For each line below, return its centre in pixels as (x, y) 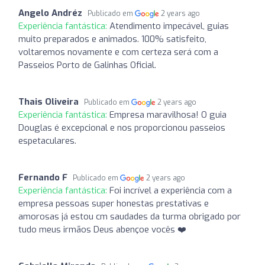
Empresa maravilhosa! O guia (168, 114)
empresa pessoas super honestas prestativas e (114, 203)
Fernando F (43, 177)
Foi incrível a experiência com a (171, 190)
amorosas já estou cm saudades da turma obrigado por (130, 216)
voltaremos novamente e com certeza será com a (118, 52)
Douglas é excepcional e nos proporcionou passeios (122, 127)
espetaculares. (47, 140)
